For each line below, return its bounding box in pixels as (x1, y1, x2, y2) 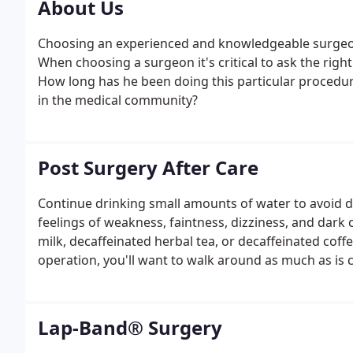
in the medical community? (38, 91, 198, 109)
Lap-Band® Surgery (38, 314, 222, 340)
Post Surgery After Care (38, 154, 258, 180)
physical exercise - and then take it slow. (38, 289, 275, 307)
